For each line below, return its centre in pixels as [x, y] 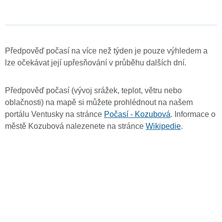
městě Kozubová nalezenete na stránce [75, 126]
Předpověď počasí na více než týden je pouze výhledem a [106, 51]
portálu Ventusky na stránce [55, 114]
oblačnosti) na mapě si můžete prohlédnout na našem [99, 103]
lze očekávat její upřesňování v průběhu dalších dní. [96, 63]
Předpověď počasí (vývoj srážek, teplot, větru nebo [93, 91]
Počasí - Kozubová [137, 114]
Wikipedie [163, 126]
